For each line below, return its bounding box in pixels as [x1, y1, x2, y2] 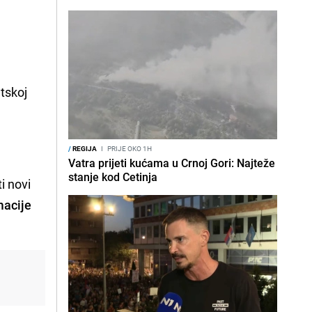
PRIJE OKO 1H [106, 143, 152, 153]
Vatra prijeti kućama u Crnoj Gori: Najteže [68, 155, 275, 171]
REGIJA [71, 143, 97, 153]
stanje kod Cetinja [68, 169, 157, 185]
